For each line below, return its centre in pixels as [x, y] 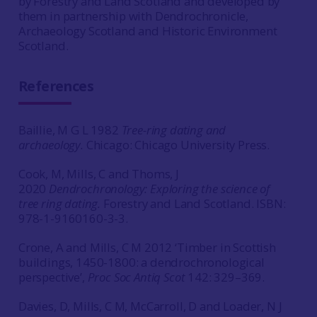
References [56, 86]
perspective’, [53, 277]
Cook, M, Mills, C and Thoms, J [98, 174]
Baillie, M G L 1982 [70, 130]
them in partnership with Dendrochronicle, [133, 16]
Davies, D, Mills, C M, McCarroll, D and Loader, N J [150, 306]
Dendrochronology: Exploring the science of [160, 189]
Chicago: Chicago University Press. [177, 145]
